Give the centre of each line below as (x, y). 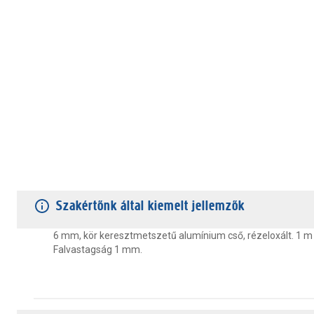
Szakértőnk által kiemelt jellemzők (150, 206)
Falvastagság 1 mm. (98, 250)
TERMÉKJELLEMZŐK (63, 175)
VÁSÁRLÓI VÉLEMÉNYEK (185, 175)
